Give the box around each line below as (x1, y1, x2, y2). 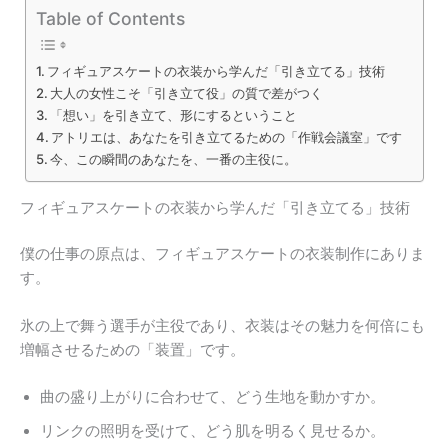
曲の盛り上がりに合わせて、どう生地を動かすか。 (40, 387, 385, 406)
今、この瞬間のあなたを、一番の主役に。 (50, 151, 298, 168)
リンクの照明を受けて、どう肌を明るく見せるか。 (40, 421, 385, 440)
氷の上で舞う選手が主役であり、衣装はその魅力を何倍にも (20, 316, 425, 335)
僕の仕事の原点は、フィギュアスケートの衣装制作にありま (20, 245, 425, 264)
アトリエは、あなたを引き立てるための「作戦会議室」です (51, 129, 403, 146)
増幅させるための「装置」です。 (20, 340, 245, 359)
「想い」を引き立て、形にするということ (50, 107, 298, 124)
